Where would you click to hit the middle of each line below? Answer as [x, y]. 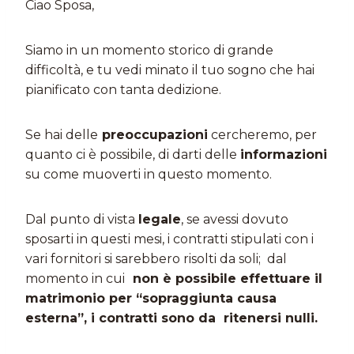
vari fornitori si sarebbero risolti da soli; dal [156, 259]
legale [160, 219]
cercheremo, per [262, 135]
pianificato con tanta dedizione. [123, 90]
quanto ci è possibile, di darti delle [133, 154]
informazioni [284, 154]
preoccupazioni [153, 135]
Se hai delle [62, 135]
